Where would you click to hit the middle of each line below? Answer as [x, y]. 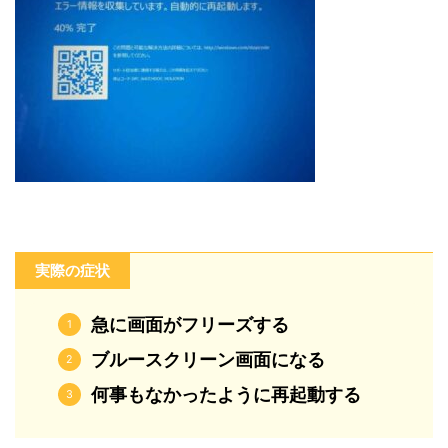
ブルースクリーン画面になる [207, 360]
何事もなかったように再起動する [225, 395]
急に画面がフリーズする [189, 325]
